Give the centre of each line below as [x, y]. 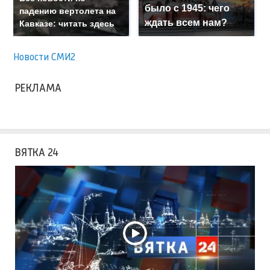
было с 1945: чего [187, 8]
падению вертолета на [68, 11]
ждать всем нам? [186, 23]
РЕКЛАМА [38, 88]
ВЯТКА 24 [37, 152]
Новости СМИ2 [45, 57]
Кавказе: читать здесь [67, 24]
